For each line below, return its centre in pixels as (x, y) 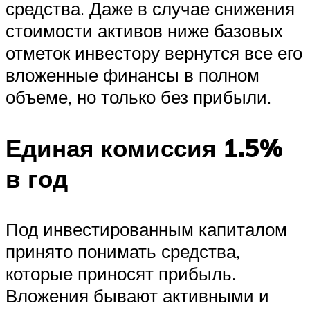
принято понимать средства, (123, 251)
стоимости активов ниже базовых (144, 31)
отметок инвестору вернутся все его (154, 53)
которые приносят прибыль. (121, 273)
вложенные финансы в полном (133, 75)
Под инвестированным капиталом (146, 229)
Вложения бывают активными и (137, 295)
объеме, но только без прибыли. (138, 97)
